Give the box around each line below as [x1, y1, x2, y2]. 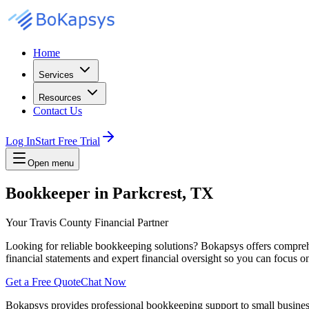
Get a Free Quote [6, 275, 81, 288]
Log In [6, 135, 35, 147]
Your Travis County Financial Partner [6, 216, 168, 228]
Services [39, 70, 74, 80]
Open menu [28, 158, 74, 168]
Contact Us [33, 105, 82, 117]
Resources [39, 92, 81, 103]
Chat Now [81, 275, 126, 288]
